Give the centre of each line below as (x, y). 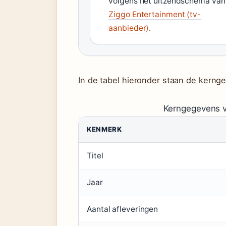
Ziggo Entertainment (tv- (155, 14)
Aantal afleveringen (123, 209)
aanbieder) (129, 28)
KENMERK (104, 129)
